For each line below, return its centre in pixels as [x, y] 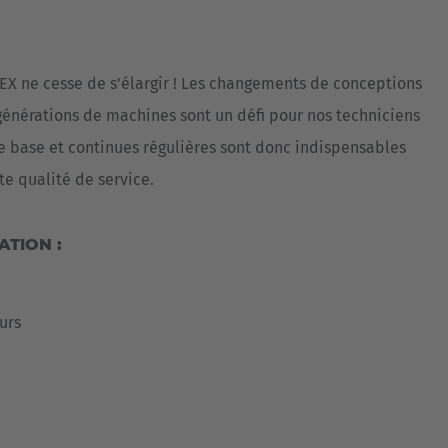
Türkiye [131, 164]
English [98, 36]
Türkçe [96, 196]
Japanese [106, 116]
